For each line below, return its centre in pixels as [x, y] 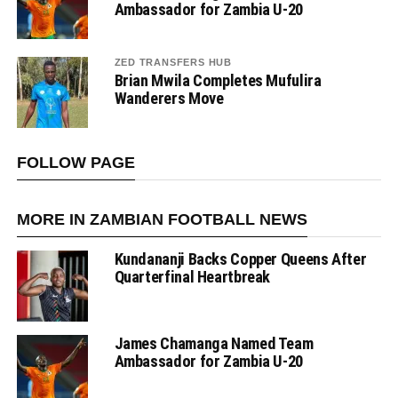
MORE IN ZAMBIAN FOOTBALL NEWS [162, 220]
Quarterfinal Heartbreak [192, 277]
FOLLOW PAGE [76, 163]
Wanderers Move [169, 99]
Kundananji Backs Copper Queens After [240, 259]
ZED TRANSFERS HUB [173, 63]
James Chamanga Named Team [214, 344]
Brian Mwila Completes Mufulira [218, 81]
